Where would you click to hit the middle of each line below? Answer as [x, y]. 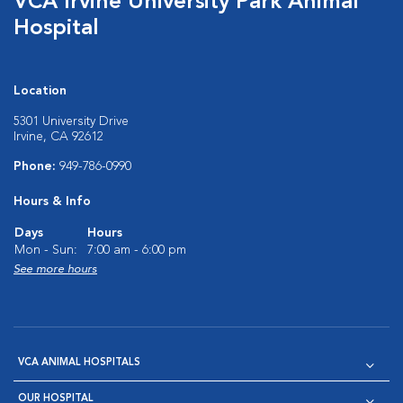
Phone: [36, 166]
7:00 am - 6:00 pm [137, 250]
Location [40, 91]
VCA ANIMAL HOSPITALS [79, 363]
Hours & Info [52, 201]
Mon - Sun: [46, 250]
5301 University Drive [71, 121]
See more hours [55, 269]
